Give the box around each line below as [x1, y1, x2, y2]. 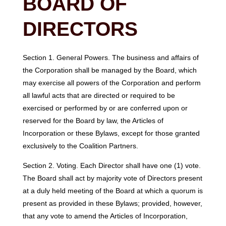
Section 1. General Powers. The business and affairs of [22, 53, 199, 62]
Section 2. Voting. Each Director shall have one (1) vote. [22, 161, 201, 170]
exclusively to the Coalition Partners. [22, 141, 138, 150]
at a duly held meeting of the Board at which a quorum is [22, 187, 203, 195]
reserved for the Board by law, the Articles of [22, 116, 163, 125]
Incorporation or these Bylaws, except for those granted [22, 129, 200, 137]
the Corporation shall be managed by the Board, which [22, 66, 197, 74]
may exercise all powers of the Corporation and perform [22, 78, 201, 87]
